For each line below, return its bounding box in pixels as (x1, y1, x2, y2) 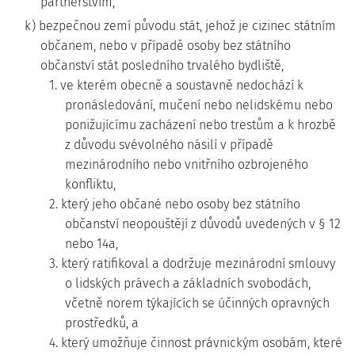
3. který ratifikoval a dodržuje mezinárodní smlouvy (49, 256, 335, 271)
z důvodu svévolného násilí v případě (65, 137, 273, 152)
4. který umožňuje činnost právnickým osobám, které (49, 335, 342, 350)
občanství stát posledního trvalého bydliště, (40, 58, 284, 73)
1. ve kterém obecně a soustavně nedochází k (49, 78, 303, 93)
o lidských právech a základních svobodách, (65, 276, 311, 291)
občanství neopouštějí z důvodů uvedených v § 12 (65, 216, 341, 231)
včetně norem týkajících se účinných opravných (65, 296, 330, 311)
